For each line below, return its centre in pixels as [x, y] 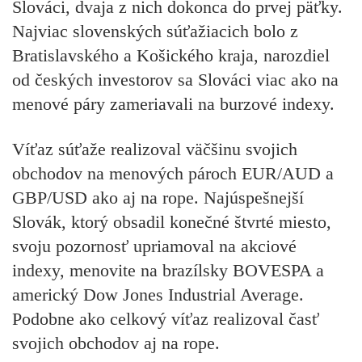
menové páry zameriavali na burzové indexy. [173, 103]
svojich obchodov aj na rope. [116, 343]
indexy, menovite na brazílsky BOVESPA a [168, 271]
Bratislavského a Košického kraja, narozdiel [171, 55]
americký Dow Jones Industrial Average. [158, 295]
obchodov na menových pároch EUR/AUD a [173, 174]
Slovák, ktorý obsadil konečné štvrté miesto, [172, 222]
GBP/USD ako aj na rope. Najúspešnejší [158, 198]
